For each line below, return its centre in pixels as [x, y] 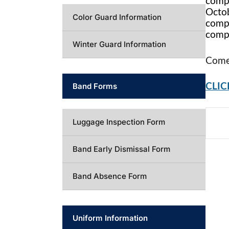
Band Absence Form [110, 176]
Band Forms [95, 86]
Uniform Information [110, 218]
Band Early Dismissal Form [121, 149]
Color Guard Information [117, 17]
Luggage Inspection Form [119, 122]
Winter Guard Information [119, 44]
